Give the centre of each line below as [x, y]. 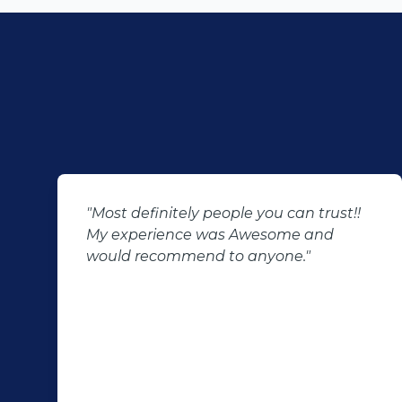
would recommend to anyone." [198, 256]
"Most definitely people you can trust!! [223, 213]
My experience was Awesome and [210, 235]
